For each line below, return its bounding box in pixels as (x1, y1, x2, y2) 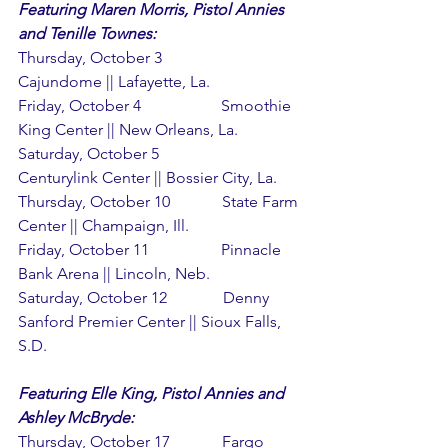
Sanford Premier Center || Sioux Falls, (18, 311, 285, 331)
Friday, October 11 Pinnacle (18, 239, 285, 259)
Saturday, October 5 (18, 143, 223, 163)
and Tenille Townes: (18, 23, 156, 43)
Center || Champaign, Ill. (18, 215, 189, 235)
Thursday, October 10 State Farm (18, 191, 302, 211)
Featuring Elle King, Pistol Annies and (18, 383, 288, 403)
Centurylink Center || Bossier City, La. (18, 167, 277, 187)
